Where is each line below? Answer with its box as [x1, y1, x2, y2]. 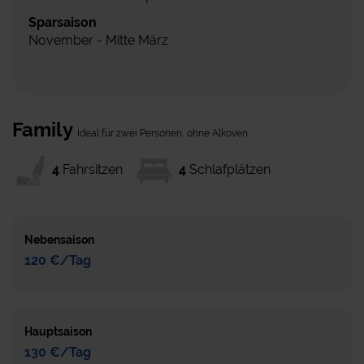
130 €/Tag [24, 344, 91, 361]
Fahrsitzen [59, 162, 136, 178]
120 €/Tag [24, 253, 91, 269]
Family [12, 118, 77, 142]
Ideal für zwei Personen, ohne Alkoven [77, 128, 248, 140]
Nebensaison [24, 233, 94, 247]
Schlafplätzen [186, 162, 271, 178]
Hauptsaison [24, 325, 92, 339]
